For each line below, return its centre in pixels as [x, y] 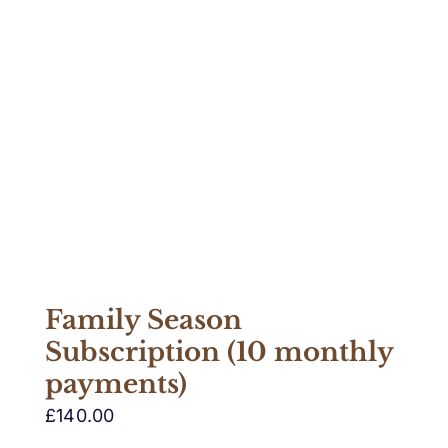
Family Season [143, 319]
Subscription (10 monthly [219, 351]
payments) [116, 383]
